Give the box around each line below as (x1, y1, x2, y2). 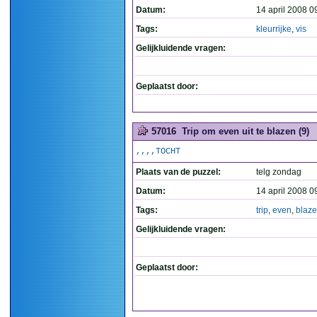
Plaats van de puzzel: (136, 167, 221, 177)
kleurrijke (256, 24, 292, 34)
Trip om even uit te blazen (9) (182, 126, 309, 137)
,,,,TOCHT (136, 146, 180, 156)
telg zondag (256, 167, 301, 177)
